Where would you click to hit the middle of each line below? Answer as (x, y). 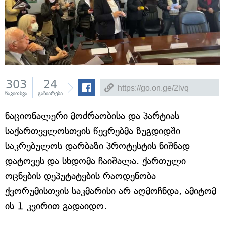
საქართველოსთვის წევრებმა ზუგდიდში (93, 131)
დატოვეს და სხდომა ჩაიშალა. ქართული (95, 161)
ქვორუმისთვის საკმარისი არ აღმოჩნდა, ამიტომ (111, 191)
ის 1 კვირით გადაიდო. (56, 206)
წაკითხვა (16, 94)
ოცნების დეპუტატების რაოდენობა (80, 176)
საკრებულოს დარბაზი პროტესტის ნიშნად (97, 146)
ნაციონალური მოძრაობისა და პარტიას (92, 116)
